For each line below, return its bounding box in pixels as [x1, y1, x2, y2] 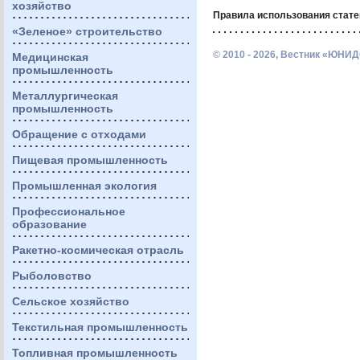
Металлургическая [12, 89, 118, 102]
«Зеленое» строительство [12, 25, 162, 38]
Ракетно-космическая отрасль [12, 243, 184, 256]
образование [12, 218, 87, 231]
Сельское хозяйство [12, 295, 129, 308]
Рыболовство [12, 269, 92, 282]
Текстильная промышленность [12, 321, 188, 333]
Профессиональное [12, 205, 125, 218]
